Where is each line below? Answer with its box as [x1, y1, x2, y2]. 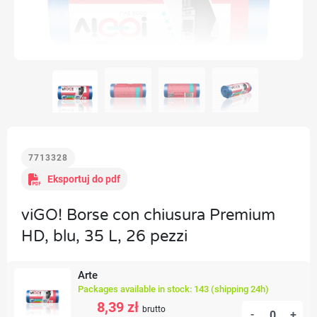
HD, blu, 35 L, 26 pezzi [21, 227, 188, 246]
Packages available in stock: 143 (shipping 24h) [78, 284, 269, 294]
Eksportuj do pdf [47, 173, 120, 185]
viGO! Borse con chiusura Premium [21, 206, 275, 224]
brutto [142, 304, 166, 315]
